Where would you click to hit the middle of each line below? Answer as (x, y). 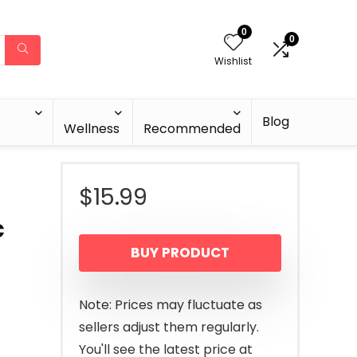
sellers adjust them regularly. (169, 327)
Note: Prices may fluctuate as (171, 305)
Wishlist (233, 61)
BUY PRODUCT (180, 253)
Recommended (192, 129)
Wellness (92, 129)
